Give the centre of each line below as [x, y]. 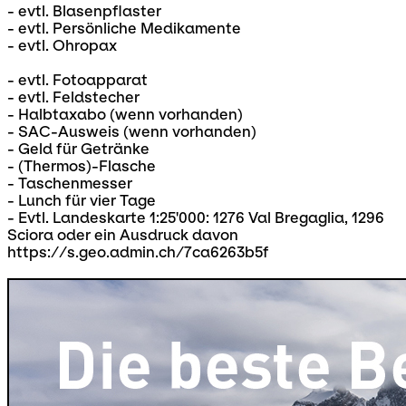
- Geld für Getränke [78, 150]
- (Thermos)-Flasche [82, 167]
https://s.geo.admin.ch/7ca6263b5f [138, 253]
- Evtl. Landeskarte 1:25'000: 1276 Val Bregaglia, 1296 [196, 218]
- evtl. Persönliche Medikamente [124, 29]
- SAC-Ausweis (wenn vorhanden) [132, 132]
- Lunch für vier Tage [82, 201]
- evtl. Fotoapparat [77, 81]
